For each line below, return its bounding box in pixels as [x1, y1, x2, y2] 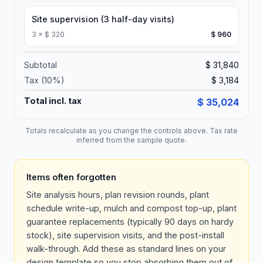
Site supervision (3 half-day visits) [32, 14, 174, 24]
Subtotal [24, 60, 57, 70]
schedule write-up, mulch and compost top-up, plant [26, 203, 237, 213]
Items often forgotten [26, 172, 116, 182]
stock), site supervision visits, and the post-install [26, 230, 224, 240]
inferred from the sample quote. [76, 136, 187, 144]
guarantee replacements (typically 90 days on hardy [26, 217, 234, 227]
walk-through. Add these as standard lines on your [26, 244, 226, 254]
